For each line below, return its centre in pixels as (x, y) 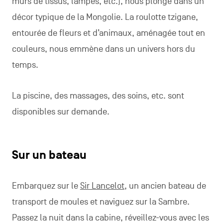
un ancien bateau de (166, 186)
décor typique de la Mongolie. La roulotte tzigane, (105, 17)
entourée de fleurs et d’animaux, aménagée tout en (108, 33)
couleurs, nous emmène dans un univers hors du (103, 49)
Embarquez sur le (46, 186)
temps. (25, 65)
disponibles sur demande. (60, 112)
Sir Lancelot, (103, 186)
